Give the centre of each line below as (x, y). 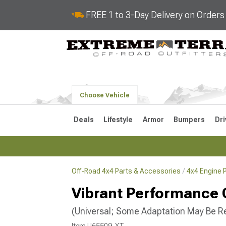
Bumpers (189, 120)
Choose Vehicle (105, 95)
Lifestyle (118, 120)
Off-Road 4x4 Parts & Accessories (126, 171)
